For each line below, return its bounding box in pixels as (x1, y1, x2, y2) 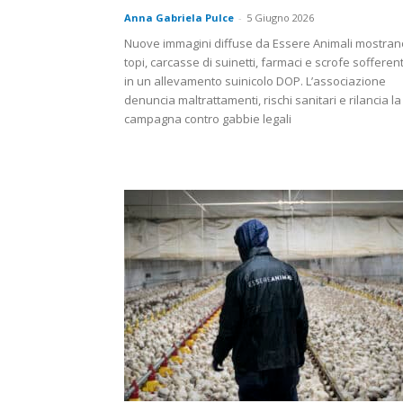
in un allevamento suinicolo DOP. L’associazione (124, 73, 386, 90)
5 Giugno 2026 (246, 11, 314, 25)
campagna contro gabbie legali (124, 111, 291, 128)
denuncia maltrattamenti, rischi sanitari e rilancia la (124, 92, 401, 109)
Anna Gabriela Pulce (124, 11, 234, 25)
